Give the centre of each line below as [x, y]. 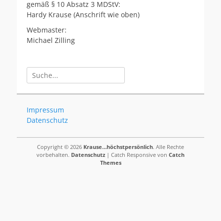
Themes [110, 163]
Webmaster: [47, 30]
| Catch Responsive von [137, 155]
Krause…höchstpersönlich [118, 147]
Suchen [38, 72]
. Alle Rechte [168, 147]
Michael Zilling [51, 40]
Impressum [45, 110]
